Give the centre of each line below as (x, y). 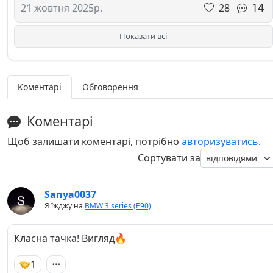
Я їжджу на (65, 205)
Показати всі (144, 36)
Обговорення (110, 87)
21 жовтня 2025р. (62, 8)
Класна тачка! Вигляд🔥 (70, 238)
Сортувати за (169, 158)
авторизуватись (220, 141)
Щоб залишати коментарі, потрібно (94, 141)
